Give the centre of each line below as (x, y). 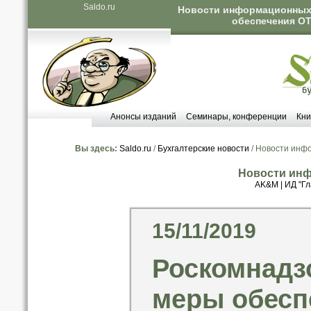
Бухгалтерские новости (203, 149)
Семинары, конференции (236, 117)
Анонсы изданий (143, 117)
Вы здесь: (96, 149)
